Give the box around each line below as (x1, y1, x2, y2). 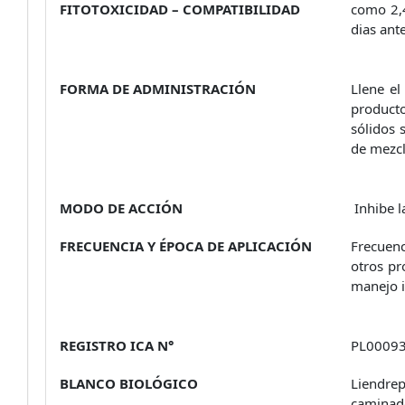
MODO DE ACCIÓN (60, 198, 183, 217)
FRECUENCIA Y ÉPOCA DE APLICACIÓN (60, 236, 312, 255)
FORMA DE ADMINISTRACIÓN (60, 79, 256, 98)
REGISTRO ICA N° (60, 335, 174, 354)
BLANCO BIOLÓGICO (60, 373, 198, 392)
